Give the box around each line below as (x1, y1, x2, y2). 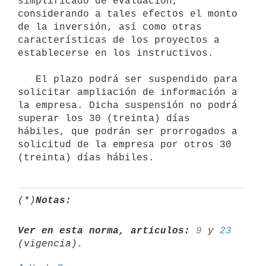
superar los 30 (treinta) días (18, 113, 190, 124)
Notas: (36, 195, 71, 206)
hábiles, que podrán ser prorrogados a (18, 126, 237, 137)
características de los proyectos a (18, 34, 220, 46)
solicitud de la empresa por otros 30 (18, 139, 232, 150)
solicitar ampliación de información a (18, 87, 237, 98)
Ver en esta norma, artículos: (18, 225, 190, 236)
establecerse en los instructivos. (18, 47, 214, 59)
